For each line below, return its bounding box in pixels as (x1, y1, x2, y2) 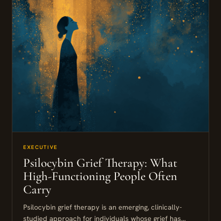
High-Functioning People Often (23, 169, 177, 184)
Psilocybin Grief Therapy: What (23, 155, 177, 171)
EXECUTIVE (23, 144, 58, 151)
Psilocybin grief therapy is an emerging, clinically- (23, 202, 182, 212)
